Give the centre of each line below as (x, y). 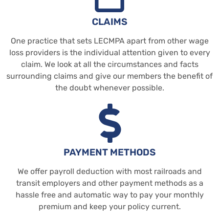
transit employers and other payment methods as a (109, 183)
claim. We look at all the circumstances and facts (109, 64)
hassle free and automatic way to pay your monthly (109, 195)
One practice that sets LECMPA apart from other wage (109, 41)
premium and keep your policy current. (109, 206)
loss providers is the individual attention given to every (109, 52)
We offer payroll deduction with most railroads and (109, 171)
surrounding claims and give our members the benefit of (109, 76)
